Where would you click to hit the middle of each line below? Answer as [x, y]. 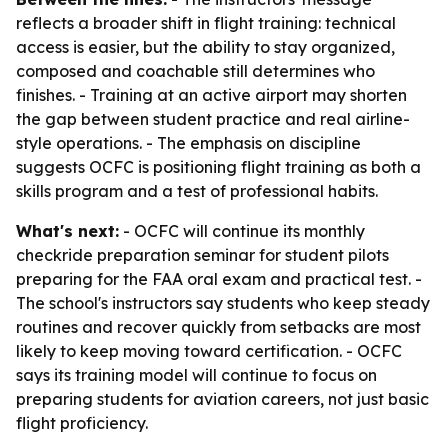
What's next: [67, 231]
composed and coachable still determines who [195, 71]
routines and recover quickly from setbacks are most [218, 327]
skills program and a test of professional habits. [197, 191]
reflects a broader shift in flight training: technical [206, 23]
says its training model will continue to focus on [196, 375]
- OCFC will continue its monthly [242, 231]
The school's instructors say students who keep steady [223, 303]
